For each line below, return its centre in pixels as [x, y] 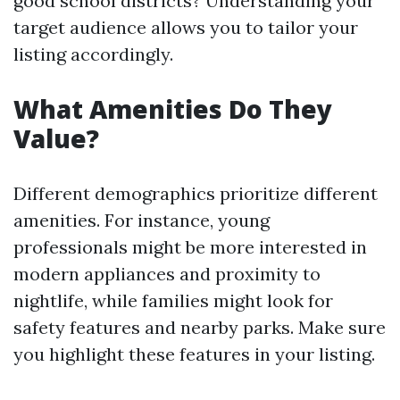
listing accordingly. [93, 54]
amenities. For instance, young [142, 220]
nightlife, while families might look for [173, 300]
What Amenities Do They [173, 109]
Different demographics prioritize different [196, 193]
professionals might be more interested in [190, 247]
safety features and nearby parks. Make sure [200, 327]
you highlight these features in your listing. [194, 354]
